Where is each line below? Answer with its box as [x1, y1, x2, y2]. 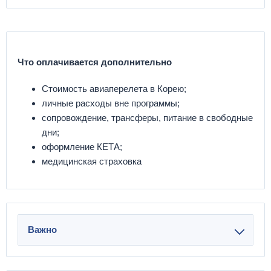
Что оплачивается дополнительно [18, 56, 172, 67]
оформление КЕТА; [42, 141, 122, 152]
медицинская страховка [42, 155, 142, 166]
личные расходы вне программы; [42, 97, 180, 108]
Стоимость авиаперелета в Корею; [42, 83, 186, 94]
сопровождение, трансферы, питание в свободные [42, 112, 253, 123]
